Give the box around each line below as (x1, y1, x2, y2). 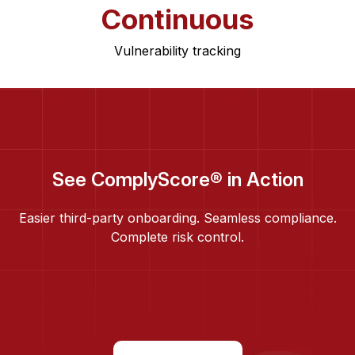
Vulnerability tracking (114, 42, 241, 59)
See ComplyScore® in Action (52, 167, 303, 191)
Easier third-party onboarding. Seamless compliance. (18, 209, 337, 226)
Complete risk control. (111, 228, 244, 245)
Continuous (101, 2, 254, 36)
